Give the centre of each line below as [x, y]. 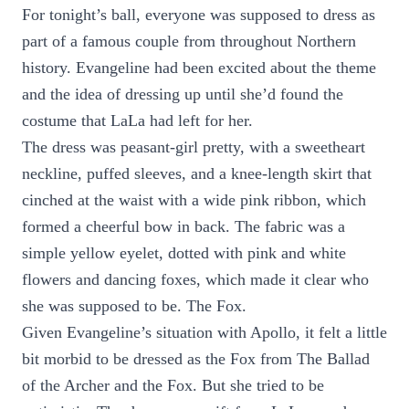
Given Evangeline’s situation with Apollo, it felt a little [204, 332]
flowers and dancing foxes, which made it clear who [195, 279]
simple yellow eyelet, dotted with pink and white [184, 253]
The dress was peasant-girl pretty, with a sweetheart [194, 147]
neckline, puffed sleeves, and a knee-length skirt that [197, 173]
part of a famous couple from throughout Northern [189, 41]
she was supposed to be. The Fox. [134, 306]
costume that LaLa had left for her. [137, 121]
